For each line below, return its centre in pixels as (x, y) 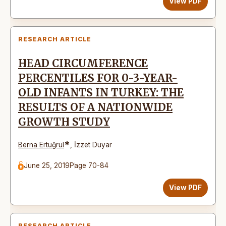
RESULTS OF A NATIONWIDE (95, 107)
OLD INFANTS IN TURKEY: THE (101, 93)
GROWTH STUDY (64, 122)
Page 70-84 (89, 165)
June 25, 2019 (47, 165)
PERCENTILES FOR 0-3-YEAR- (98, 78)
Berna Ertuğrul (41, 145)
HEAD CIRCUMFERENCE (83, 63)
